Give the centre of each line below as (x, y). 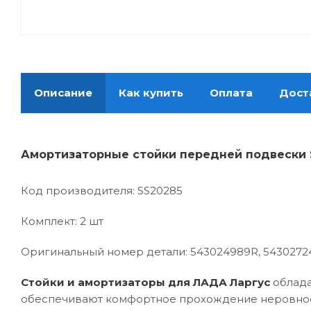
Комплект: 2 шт (62, 221)
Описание (63, 93)
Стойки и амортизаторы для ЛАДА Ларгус (145, 283)
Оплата (231, 93)
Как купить (151, 93)
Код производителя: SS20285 (102, 191)
